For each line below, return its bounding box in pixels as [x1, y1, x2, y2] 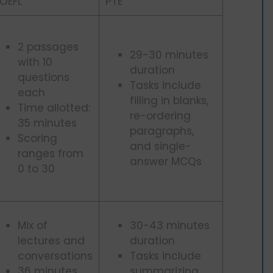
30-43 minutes [130, 218, 210, 233]
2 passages [18, 40, 79, 55]
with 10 [18, 55, 52, 70]
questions [18, 70, 69, 85]
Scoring [18, 131, 57, 146]
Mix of [18, 218, 48, 233]
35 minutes [18, 116, 77, 131]
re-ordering [130, 108, 191, 124]
